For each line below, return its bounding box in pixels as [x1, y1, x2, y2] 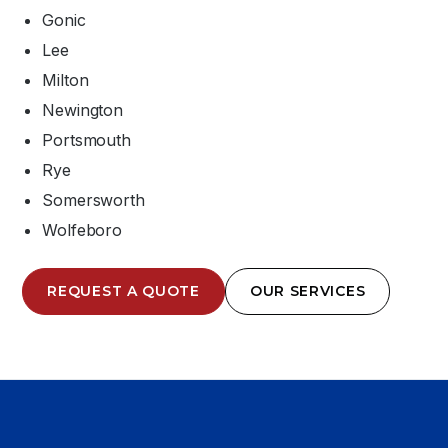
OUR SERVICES [249, 282, 366, 300]
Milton [42, 70, 89, 90]
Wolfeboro [42, 220, 122, 240]
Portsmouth [42, 130, 131, 150]
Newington [42, 100, 123, 120]
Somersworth [42, 190, 145, 210]
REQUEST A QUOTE [47, 282, 200, 300]
